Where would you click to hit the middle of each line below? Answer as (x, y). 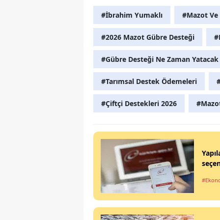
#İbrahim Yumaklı (132, 15)
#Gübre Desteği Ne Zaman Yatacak (160, 59)
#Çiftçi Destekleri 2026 (139, 104)
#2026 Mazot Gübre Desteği (148, 37)
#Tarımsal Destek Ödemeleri (149, 82)
